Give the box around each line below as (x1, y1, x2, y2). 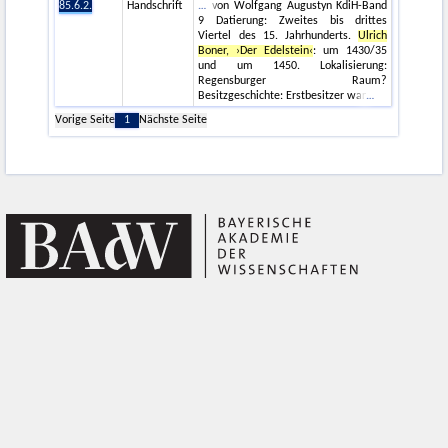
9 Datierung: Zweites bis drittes (198, 15, 388, 28)
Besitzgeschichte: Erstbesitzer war (198, 90, 367, 103)
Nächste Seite (139, 114, 208, 127)
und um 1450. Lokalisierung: (198, 60, 388, 73)
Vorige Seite (55, 114, 116, 127)
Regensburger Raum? (198, 75, 388, 88)
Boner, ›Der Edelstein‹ (198, 45, 314, 58)
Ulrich (358, 30, 388, 43)
